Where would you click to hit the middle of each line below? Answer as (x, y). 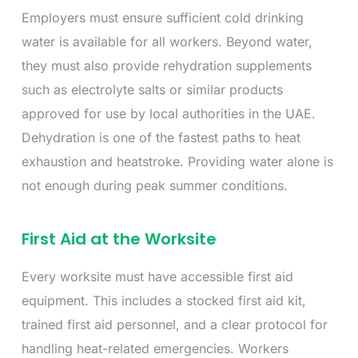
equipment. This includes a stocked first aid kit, (164, 300)
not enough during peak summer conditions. (155, 185)
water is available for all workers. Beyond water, (167, 41)
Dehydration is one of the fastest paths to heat (161, 137)
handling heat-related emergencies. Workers (155, 348)
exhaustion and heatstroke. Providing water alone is (177, 161)
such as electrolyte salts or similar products (152, 89)
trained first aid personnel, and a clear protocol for (175, 324)
